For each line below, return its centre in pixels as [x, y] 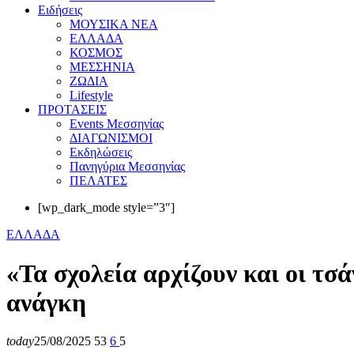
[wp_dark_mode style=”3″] [106, 208]
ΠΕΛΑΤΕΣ [98, 181]
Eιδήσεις [60, 10]
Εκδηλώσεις [101, 153]
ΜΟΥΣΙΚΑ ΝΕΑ [114, 24]
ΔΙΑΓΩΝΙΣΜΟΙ [111, 138]
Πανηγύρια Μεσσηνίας [127, 167]
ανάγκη [46, 302]
